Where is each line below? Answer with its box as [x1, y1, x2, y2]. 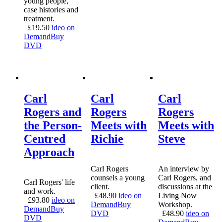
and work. [24, 187, 55, 196]
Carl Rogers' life [24, 178, 75, 187]
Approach [24, 146, 74, 159]
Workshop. [158, 200, 192, 209]
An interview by [158, 165, 209, 173]
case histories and [24, 5, 78, 14]
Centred [24, 132, 65, 146]
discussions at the [158, 182, 212, 191]
